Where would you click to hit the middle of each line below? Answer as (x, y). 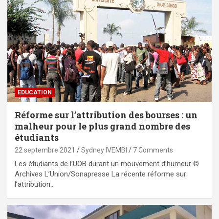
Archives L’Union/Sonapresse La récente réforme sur (100, 174)
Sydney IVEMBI (104, 150)
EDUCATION (35, 92)
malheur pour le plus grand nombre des (102, 126)
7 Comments (153, 150)
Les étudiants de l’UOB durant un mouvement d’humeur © (107, 164)
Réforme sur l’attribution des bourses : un (106, 115)
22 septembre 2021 (45, 150)
